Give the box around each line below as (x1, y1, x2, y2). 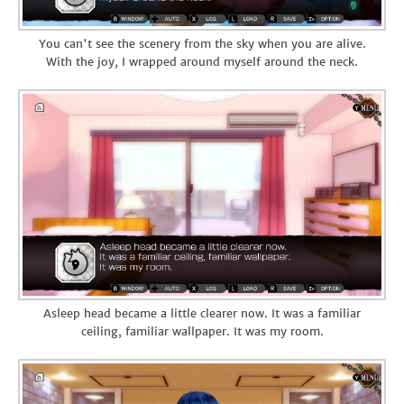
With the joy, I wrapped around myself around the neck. (46, 54, 358, 70)
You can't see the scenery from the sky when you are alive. (38, 36, 366, 52)
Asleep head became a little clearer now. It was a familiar (43, 306, 361, 322)
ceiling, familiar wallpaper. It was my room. (80, 324, 324, 340)
